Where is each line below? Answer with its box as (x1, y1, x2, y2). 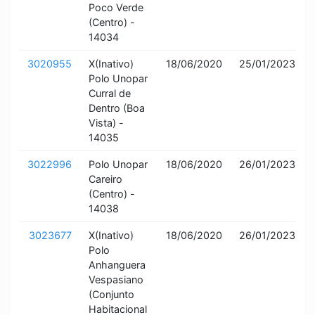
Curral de (89, 87, 131, 99)
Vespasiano (89, 274, 143, 285)
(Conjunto (89, 288, 134, 300)
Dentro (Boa (89, 102, 145, 114)
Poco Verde (89, 1, 143, 13)
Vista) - (89, 117, 124, 129)
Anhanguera (89, 259, 146, 271)
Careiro (89, 173, 122, 185)
